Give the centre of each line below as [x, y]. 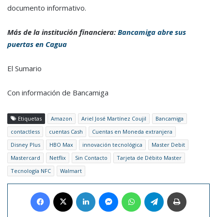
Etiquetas [29, 119]
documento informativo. [47, 8]
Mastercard [25, 158]
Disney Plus [25, 145]
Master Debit [168, 145]
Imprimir [198, 192]
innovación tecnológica [112, 145]
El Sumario [24, 69]
